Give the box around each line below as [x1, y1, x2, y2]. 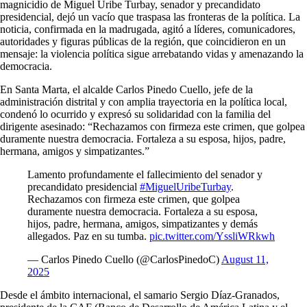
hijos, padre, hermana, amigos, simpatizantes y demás [27, 217, 258, 230]
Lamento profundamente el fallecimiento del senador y [27, 168, 262, 180]
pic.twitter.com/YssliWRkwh [149, 230, 275, 242]
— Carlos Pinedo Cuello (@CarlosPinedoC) [27, 253, 221, 265]
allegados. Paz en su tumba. [27, 230, 149, 242]
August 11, [221, 253, 269, 265]
